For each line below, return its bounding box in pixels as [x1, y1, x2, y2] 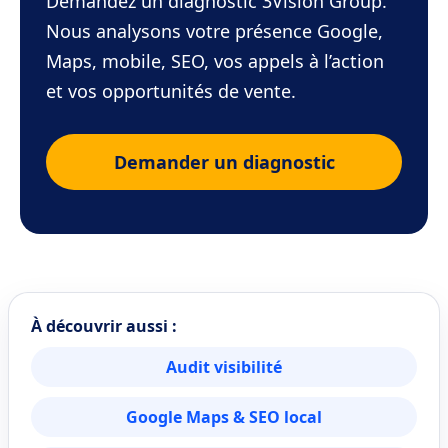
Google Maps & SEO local [126, 406, 322, 428]
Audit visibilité [166, 356, 282, 378]
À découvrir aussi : [31, 315, 177, 337]
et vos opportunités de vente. [46, 79, 296, 103]
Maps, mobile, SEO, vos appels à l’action [46, 49, 384, 73]
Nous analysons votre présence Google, [46, 19, 383, 43]
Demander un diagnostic [113, 150, 335, 174]
